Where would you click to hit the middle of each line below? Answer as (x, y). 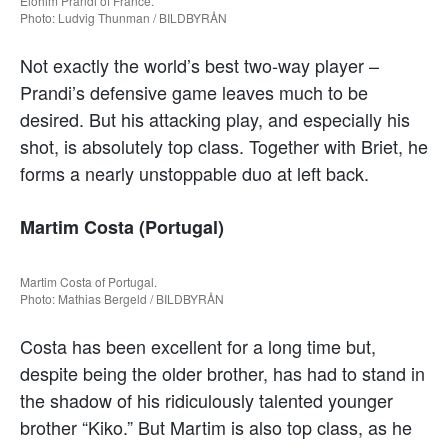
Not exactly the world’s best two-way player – (199, 64)
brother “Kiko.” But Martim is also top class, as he (216, 426)
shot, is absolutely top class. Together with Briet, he (224, 145)
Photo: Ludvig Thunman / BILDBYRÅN (123, 17)
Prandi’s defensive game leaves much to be (194, 91)
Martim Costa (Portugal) (122, 226)
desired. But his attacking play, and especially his (215, 118)
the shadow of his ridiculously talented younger (206, 399)
